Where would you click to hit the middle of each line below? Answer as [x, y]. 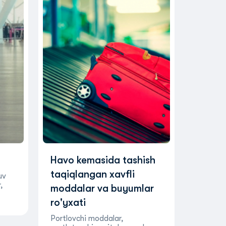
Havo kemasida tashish [103, 160]
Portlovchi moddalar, [87, 218]
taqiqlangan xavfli [92, 174]
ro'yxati [68, 203]
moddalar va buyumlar [102, 188]
